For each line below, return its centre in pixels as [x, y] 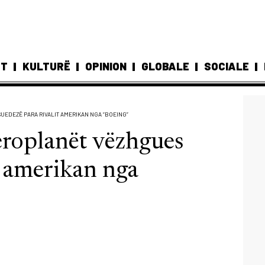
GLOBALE [165, 66]
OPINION [106, 66]
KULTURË [46, 66]
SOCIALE [227, 66]
